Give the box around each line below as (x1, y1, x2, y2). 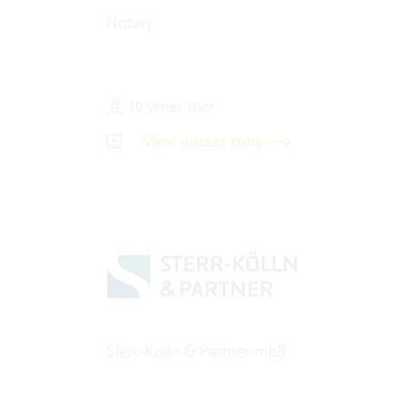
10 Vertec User (124, 97, 213, 115)
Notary (105, 11, 154, 33)
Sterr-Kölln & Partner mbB (105, 340, 286, 362)
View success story (142, 132, 268, 151)
